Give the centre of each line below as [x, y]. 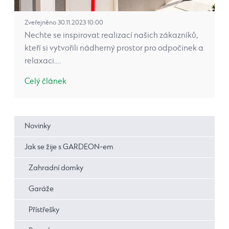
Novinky [38, 126]
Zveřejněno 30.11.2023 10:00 [64, 22]
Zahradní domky [56, 168]
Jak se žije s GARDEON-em [69, 147]
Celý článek [45, 81]
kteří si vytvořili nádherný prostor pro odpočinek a [114, 48]
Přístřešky [44, 210]
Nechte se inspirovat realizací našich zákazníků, [111, 35]
